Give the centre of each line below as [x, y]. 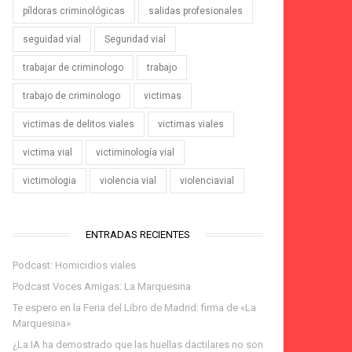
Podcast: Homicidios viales [74, 265]
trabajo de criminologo [71, 96]
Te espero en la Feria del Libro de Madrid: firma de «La [134, 308]
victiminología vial [135, 152]
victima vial [47, 152]
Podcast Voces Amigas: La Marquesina [101, 286]
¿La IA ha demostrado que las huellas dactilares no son [137, 345]
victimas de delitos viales [78, 124]
